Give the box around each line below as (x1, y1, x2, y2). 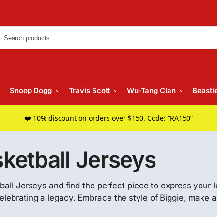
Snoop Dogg (10, 86, 52, 95)
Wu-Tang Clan (126, 86, 176, 95)
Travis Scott (68, 86, 110, 95)
